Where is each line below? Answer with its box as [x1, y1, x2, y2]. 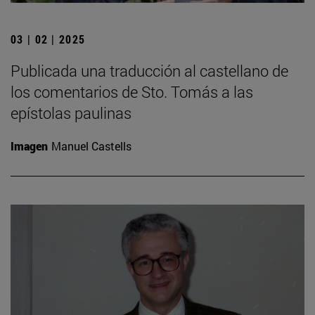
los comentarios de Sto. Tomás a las [11, 81, 253, 102]
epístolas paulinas [11, 102, 131, 123]
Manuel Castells [51, 138, 131, 153]
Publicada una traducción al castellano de [11, 60, 288, 81]
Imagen [11, 138, 48, 153]
